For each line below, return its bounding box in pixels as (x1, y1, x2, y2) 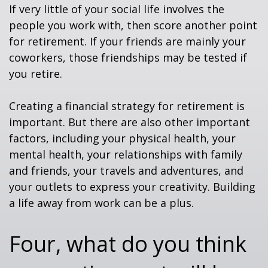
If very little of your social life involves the (9, 2, 224, 16)
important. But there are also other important (9, 115, 250, 129)
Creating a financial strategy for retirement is (9, 99, 245, 113)
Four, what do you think (9, 229, 246, 258)
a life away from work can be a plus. (9, 196, 194, 210)
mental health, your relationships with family (9, 147, 242, 162)
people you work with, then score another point (9, 18, 257, 32)
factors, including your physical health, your (9, 131, 236, 145)
